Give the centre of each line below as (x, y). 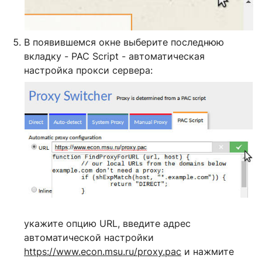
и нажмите (208, 252)
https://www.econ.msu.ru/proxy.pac (103, 252)
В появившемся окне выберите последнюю (124, 42)
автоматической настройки (89, 238)
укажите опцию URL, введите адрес (107, 224)
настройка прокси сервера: (88, 70)
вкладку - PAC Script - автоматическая (114, 56)
